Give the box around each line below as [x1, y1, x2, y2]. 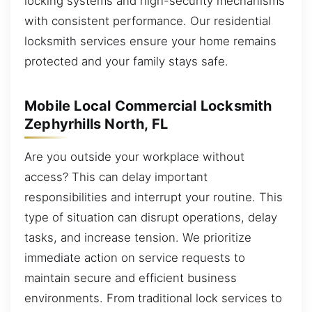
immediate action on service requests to [24, 251, 245, 265]
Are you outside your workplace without [24, 150, 244, 164]
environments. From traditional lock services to [24, 291, 282, 306]
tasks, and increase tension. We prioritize [24, 231, 251, 245]
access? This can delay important [24, 170, 208, 185]
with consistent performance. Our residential [24, 14, 271, 29]
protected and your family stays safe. [24, 54, 228, 69]
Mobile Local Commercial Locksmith [24, 97, 272, 114]
